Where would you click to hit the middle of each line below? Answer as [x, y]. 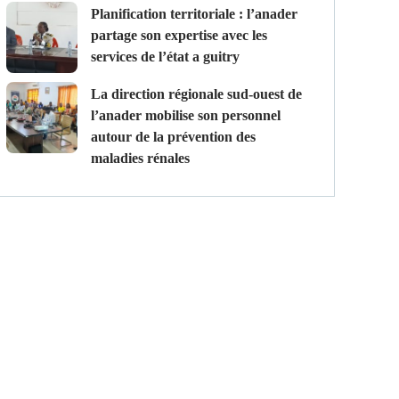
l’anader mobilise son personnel [185, 116]
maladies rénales [140, 159]
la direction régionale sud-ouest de [95, 94]
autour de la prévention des [173, 137]
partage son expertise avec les [179, 36]
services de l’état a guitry [165, 57]
